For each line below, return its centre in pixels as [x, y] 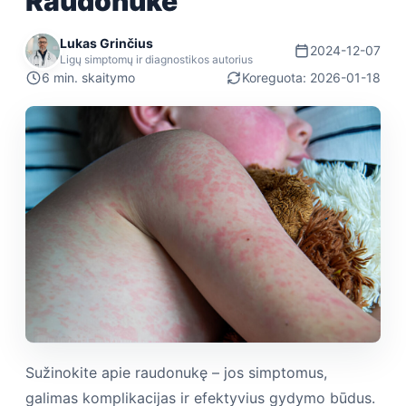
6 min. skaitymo [88, 77]
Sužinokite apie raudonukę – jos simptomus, [176, 373]
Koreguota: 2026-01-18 [311, 77]
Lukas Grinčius [106, 43]
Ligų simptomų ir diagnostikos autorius [156, 59]
